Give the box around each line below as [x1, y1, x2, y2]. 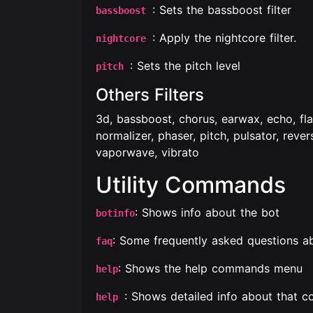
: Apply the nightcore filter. [152, 31, 296, 45]
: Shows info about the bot [135, 205, 279, 219]
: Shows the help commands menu [118, 261, 303, 275]
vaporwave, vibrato [96, 145, 199, 159]
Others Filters [96, 85, 204, 105]
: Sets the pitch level [130, 59, 240, 73]
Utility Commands [96, 171, 286, 198]
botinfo [96, 208, 135, 219]
